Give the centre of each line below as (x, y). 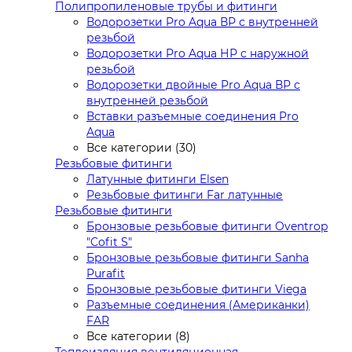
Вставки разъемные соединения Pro (192, 117)
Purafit (106, 274)
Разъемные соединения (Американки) (198, 305)
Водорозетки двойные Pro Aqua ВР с (193, 85)
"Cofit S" (109, 242)
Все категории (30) (141, 148)
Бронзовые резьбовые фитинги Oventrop (207, 227)
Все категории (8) (138, 337)
